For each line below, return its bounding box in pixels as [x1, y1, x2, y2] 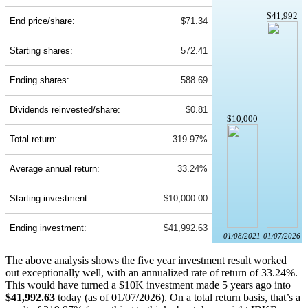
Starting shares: [10, 45, 73, 56]
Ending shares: [10, 75, 69, 86]
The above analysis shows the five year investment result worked [5, 254, 287, 267]
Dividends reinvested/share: [10, 104, 120, 115]
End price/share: [10, 16, 75, 27]
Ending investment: [10, 223, 87, 234]
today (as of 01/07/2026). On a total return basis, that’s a [55, 291, 300, 304]
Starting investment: [10, 193, 90, 204]
